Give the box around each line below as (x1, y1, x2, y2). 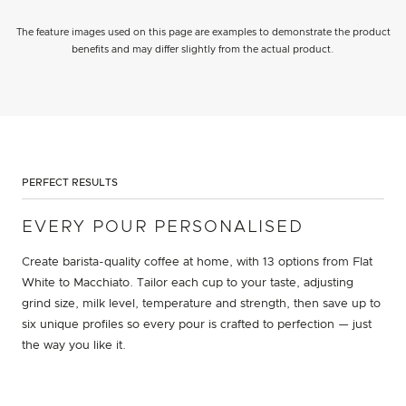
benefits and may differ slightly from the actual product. (72, 43, 334, 54)
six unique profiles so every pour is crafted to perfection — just (22, 318, 372, 331)
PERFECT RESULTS (22, 177, 118, 188)
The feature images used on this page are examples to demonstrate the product (15, 26, 391, 37)
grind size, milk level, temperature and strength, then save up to (22, 297, 381, 310)
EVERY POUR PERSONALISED (22, 218, 304, 236)
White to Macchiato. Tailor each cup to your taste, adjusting (22, 276, 353, 289)
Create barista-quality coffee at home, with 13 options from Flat (22, 256, 372, 268)
